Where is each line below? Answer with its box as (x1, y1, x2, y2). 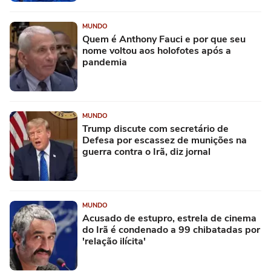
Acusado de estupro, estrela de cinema (82, 211, 256, 225)
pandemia (82, 55, 127, 69)
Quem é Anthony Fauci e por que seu (82, 32, 246, 46)
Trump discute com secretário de (82, 122, 229, 135)
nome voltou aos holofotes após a (82, 44, 231, 57)
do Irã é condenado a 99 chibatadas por (82, 223, 260, 237)
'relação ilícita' (82, 234, 146, 248)
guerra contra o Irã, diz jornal (82, 145, 211, 158)
